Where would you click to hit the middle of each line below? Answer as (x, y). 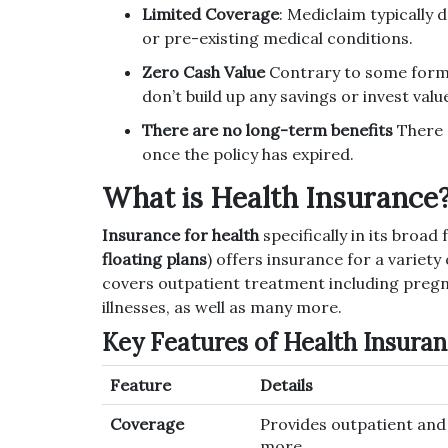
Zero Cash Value (203, 72)
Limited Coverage (210, 14)
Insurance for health (180, 235)
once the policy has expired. (248, 154)
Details (286, 385)
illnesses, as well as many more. (222, 307)
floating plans (154, 259)
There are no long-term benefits (267, 130)
